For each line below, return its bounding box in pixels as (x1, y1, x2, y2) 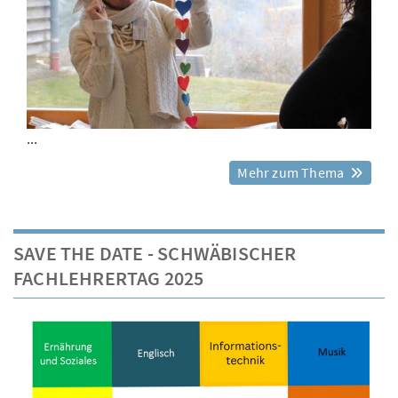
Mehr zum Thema (237, 163, 347, 181)
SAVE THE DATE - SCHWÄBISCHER (13, 240, 297, 266)
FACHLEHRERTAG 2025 (13, 265, 204, 291)
